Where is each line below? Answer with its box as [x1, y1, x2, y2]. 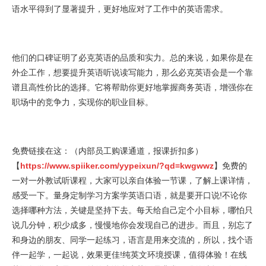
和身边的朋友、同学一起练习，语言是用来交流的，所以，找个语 [12, 235, 253, 245]
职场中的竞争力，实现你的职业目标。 [12, 97, 153, 107]
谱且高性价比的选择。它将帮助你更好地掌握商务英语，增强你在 [12, 82, 253, 92]
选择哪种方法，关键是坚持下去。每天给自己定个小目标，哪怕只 [12, 205, 253, 215]
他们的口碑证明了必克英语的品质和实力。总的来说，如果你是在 [12, 52, 253, 62]
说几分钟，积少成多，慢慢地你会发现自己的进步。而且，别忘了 [12, 220, 253, 230]
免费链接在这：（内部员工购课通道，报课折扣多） [12, 145, 203, 156]
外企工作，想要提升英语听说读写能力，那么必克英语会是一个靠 [12, 67, 253, 77]
